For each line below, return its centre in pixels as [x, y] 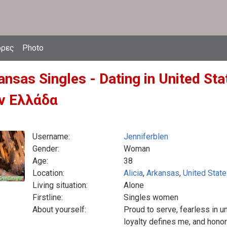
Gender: [46, 149]
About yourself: [59, 210]
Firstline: [48, 197]
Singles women [151, 197]
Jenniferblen [146, 137]
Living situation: [60, 185]
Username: [51, 137]
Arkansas [163, 173]
